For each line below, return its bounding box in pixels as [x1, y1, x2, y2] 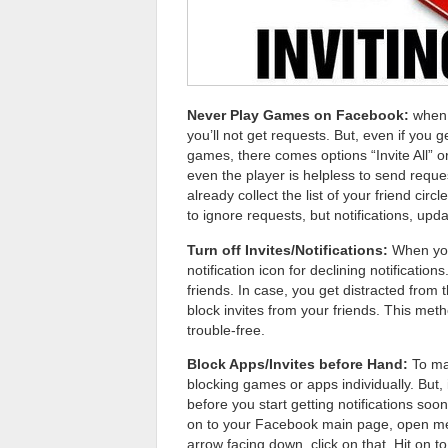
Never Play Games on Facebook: [187, 107, 409, 124]
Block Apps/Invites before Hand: [187, 355, 408, 372]
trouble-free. [187, 321, 265, 338]
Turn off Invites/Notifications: [187, 241, 388, 258]
